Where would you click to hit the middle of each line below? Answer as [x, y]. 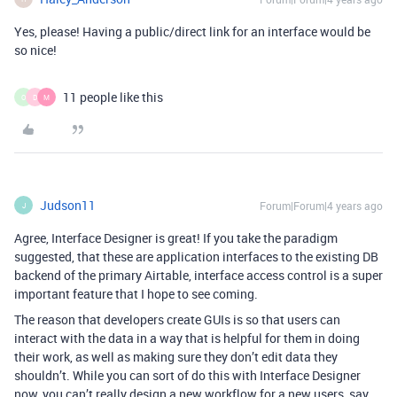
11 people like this [113, 97]
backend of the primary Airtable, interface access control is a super [198, 275]
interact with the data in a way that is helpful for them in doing [187, 338]
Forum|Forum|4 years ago [321, 206]
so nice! [35, 50]
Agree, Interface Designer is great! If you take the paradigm [176, 238]
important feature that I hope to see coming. [136, 294]
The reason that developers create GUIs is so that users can [177, 319]
